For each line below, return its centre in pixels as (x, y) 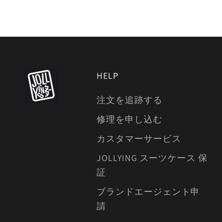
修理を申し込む (130, 119)
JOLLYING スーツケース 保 (152, 158)
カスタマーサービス (139, 139)
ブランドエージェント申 (148, 192)
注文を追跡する (130, 100)
